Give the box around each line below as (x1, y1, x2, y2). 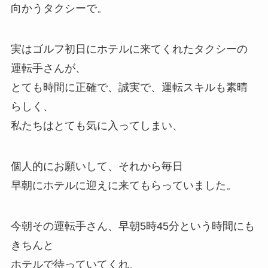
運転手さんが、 (10, 62, 86, 74)
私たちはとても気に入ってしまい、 (10, 119, 183, 132)
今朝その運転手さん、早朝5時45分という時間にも (10, 220, 255, 232)
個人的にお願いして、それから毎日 (10, 160, 183, 172)
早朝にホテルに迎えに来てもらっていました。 (10, 179, 237, 191)
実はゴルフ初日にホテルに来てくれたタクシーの (10, 42, 248, 55)
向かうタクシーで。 (10, 2, 108, 15)
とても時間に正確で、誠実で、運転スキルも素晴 (10, 81, 248, 93)
